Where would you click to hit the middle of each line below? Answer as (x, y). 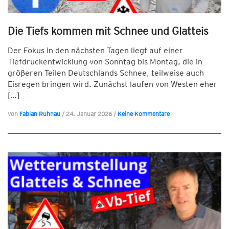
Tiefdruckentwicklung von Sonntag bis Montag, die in (105, 62)
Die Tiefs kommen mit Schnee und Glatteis (108, 31)
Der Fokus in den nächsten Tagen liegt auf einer (95, 50)
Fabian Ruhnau (40, 114)
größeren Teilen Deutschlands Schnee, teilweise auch (106, 73)
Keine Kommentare (144, 114)
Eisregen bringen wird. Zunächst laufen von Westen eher (112, 84)
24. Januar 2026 (90, 114)
